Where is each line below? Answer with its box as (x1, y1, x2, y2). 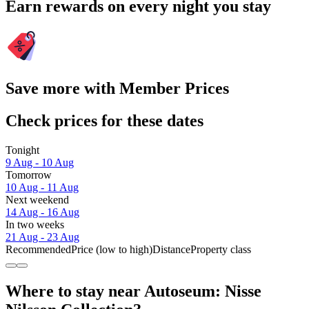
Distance (152, 243, 190, 256)
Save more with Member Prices (6, 79, 229, 98)
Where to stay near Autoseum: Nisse (6, 281, 261, 300)
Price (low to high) (71, 243, 152, 256)
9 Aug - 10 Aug (6, 157, 74, 169)
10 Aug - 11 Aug (6, 181, 79, 194)
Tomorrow (6, 169, 52, 181)
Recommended (6, 243, 71, 256)
